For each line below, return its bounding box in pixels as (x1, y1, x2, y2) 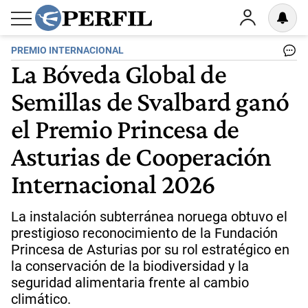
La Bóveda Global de (11, 58, 226, 89)
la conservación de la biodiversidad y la (11, 258, 249, 274)
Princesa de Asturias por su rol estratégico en (11, 241, 289, 258)
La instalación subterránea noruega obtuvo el (11, 208, 287, 225)
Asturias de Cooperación (11, 140, 272, 172)
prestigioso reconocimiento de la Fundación (11, 225, 278, 241)
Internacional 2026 (11, 168, 216, 199)
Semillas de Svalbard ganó (11, 85, 289, 117)
